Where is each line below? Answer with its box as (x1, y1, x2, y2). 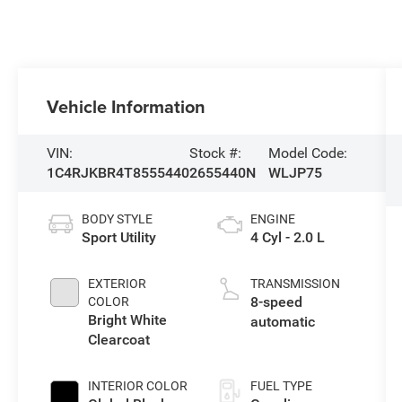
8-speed (249, 293, 302, 310)
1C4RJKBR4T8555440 (47, 163, 190, 181)
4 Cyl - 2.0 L (249, 228, 325, 246)
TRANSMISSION (249, 275, 340, 291)
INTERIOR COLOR (88, 378, 188, 393)
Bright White (88, 310, 168, 328)
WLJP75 (268, 163, 323, 181)
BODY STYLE (82, 211, 153, 226)
